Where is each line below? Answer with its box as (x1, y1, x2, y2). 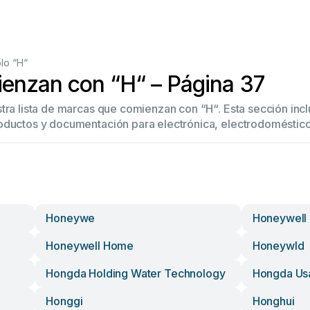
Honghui (252, 294, 295, 308)
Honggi (46, 294, 83, 308)
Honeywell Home (46, 239, 134, 253)
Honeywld (252, 239, 304, 253)
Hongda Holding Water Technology (46, 266, 226, 280)
